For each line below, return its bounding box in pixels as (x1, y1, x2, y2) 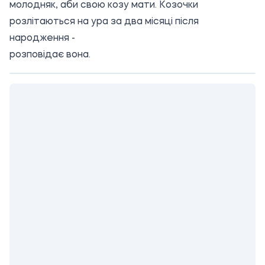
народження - (9, 34, 75, 44)
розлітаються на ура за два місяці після (9, 17, 199, 27)
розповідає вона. (9, 50, 91, 60)
